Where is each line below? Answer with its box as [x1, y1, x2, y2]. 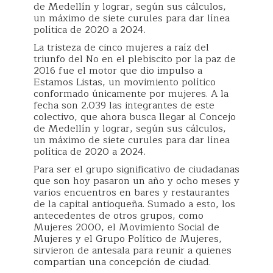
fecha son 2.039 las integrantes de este [34, 97, 214, 113]
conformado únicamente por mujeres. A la [34, 86, 229, 102]
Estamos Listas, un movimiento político [34, 74, 216, 90]
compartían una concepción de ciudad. [34, 254, 211, 270]
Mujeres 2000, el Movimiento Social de [34, 219, 219, 235]
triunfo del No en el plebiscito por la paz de [34, 51, 236, 67]
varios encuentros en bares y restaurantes [34, 185, 230, 200]
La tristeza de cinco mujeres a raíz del [34, 40, 209, 55]
